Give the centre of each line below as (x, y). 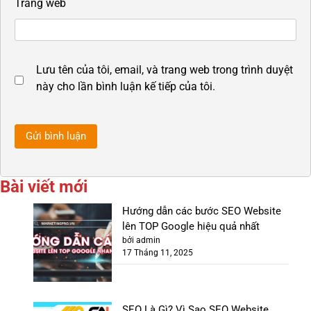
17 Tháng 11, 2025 (158, 252)
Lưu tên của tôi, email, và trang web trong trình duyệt (165, 69)
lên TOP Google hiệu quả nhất (191, 226)
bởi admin (142, 240)
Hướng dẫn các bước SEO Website (202, 211)
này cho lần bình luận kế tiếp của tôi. (126, 86)
